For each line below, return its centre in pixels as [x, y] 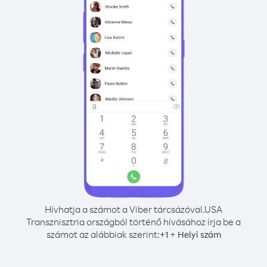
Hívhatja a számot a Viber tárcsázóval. [125, 209]
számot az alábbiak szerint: [103, 234]
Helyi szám [199, 235]
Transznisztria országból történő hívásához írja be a [133, 222]
